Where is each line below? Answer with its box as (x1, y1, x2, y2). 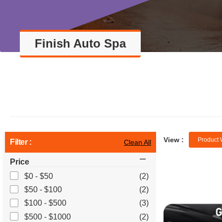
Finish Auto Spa (35, 36, 126, 50)
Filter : (10, 137, 32, 146)
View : (164, 135, 184, 144)
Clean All (124, 138, 151, 146)
